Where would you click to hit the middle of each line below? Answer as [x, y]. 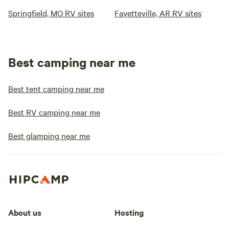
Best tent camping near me [56, 88]
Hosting [129, 212]
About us [25, 212]
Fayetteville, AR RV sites [158, 13]
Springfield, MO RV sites [51, 13]
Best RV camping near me [54, 112]
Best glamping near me [49, 135]
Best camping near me [72, 62]
